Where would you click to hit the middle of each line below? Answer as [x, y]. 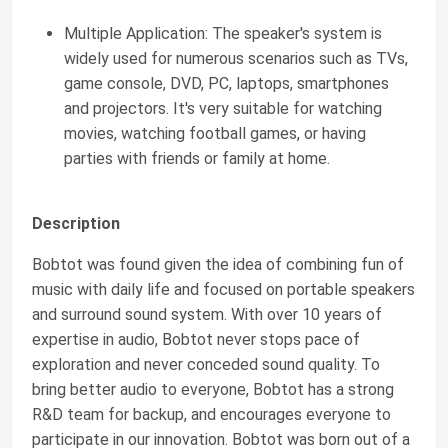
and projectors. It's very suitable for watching [223, 108]
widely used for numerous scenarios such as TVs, [236, 58]
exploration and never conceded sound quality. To [206, 364]
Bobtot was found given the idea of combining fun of [218, 264]
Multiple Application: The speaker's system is [223, 33]
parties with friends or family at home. [197, 158]
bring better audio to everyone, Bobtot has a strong [213, 389]
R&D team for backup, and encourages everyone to [211, 414]
